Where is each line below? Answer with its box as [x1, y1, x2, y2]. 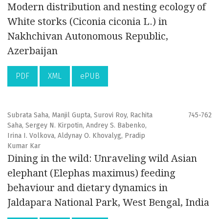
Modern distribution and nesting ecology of [7, 1, 206, 13]
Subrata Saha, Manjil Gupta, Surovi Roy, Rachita [7, 111, 153, 120]
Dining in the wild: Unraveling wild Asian [7, 153, 197, 165]
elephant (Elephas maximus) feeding [7, 167, 175, 179]
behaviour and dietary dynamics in [7, 182, 168, 194]
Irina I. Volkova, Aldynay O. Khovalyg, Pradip [7, 131, 145, 140]
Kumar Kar [7, 142, 41, 151]
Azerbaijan [7, 45, 58, 57]
